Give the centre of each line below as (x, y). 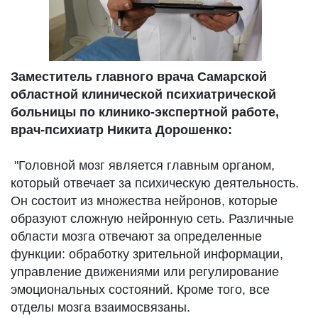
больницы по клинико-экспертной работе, (145, 112)
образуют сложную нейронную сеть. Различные (152, 219)
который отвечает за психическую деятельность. (155, 183)
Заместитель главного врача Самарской (139, 77)
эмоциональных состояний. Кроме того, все (140, 290)
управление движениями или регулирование (145, 272)
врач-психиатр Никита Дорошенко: (121, 130)
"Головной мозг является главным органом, (143, 165)
